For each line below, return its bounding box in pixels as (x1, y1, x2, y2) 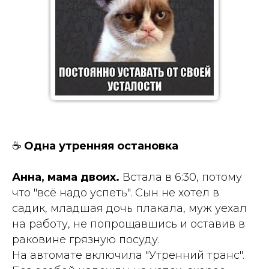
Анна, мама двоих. (12, 170, 122, 184)
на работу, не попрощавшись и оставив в (12, 217, 245, 231)
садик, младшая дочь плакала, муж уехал (12, 201, 247, 215)
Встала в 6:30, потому (122, 170, 242, 184)
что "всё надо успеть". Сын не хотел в (12, 186, 219, 199)
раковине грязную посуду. (12, 232, 160, 246)
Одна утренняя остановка (24, 139, 178, 153)
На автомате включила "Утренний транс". (12, 248, 244, 262)
